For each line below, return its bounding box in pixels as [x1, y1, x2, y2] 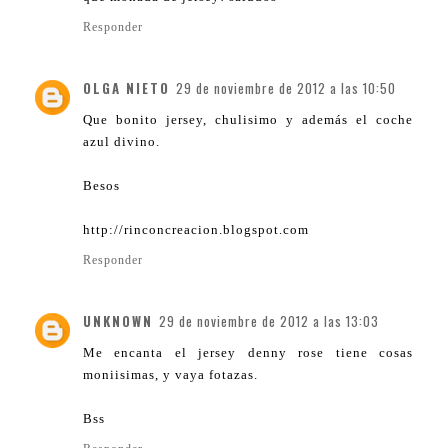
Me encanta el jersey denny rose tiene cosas [83, 345, 413, 361]
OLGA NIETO [83, 78, 170, 99]
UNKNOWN [83, 311, 153, 332]
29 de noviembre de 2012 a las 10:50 [176, 78, 396, 99]
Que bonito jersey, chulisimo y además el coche [83, 112, 413, 128]
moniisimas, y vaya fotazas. [83, 367, 258, 383]
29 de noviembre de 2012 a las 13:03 [159, 311, 379, 332]
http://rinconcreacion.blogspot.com [83, 222, 309, 238]
